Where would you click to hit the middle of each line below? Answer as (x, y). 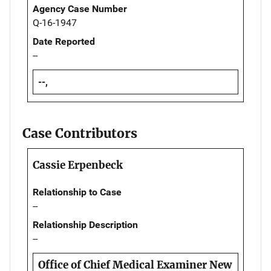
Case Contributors (80, 133)
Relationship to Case (77, 192)
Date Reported (64, 41)
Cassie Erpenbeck (78, 165)
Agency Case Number (80, 8)
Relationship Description (85, 224)
